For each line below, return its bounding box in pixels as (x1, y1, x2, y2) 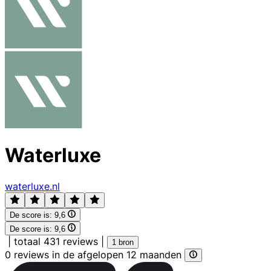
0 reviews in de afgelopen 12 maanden (5, 248, 184, 261)
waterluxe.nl (5, 180, 60, 192)
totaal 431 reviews (14, 235, 98, 247)
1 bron (112, 237, 134, 247)
